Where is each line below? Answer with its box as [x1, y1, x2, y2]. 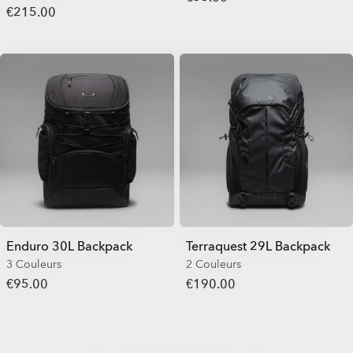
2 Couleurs [185, 257, 241, 272]
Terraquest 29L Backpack [185, 238, 330, 255]
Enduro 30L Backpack [6, 238, 132, 255]
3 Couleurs [6, 257, 61, 272]
